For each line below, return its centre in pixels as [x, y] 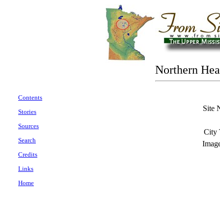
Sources [28, 126]
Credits [28, 154]
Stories [27, 112]
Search [27, 140]
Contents [30, 97]
